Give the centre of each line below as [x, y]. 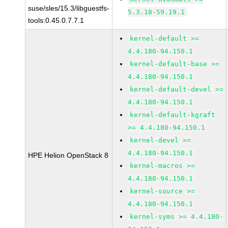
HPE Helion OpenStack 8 [68, 155]
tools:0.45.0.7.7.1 [56, 20]
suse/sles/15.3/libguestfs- [69, 8]
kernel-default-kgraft [173, 115]
